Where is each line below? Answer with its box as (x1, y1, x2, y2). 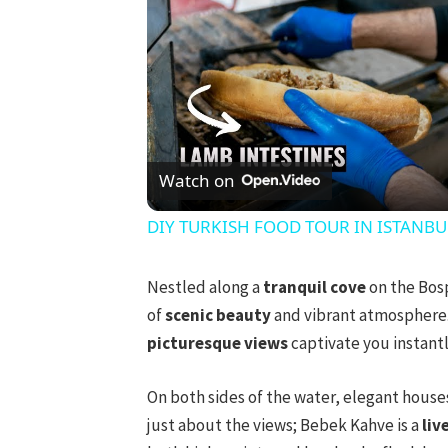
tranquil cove (262, 275, 366, 298)
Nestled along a (146, 275, 263, 298)
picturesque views (146, 331, 288, 354)
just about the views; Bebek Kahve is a (146, 414, 422, 437)
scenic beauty (164, 303, 271, 326)
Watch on (158, 168, 235, 192)
